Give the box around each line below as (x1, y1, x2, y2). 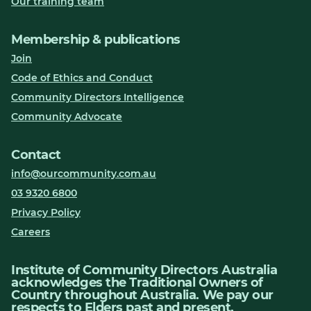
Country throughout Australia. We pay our (11, 287, 274, 303)
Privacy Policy (11, 206, 81, 219)
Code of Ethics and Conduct (11, 72, 153, 85)
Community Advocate (11, 110, 122, 124)
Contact (11, 147, 61, 163)
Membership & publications (11, 32, 180, 48)
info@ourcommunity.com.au (11, 167, 156, 180)
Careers (11, 226, 50, 239)
